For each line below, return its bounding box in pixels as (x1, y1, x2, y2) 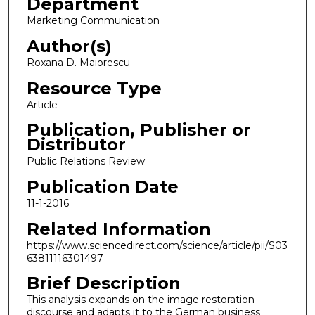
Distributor (26, 134, 126, 155)
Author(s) (26, 36, 112, 56)
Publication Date (26, 176, 179, 197)
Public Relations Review (26, 155, 145, 168)
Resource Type (26, 77, 162, 98)
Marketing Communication (26, 14, 160, 27)
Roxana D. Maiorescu (26, 56, 130, 69)
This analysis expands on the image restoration (26, 293, 255, 307)
